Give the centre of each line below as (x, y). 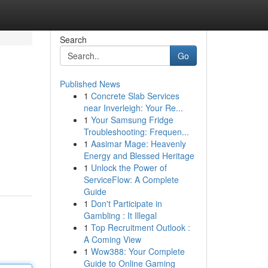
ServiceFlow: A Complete (131, 179)
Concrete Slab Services (135, 96)
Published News (90, 84)
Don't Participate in (126, 203)
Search (73, 39)
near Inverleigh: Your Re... (133, 108)
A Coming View (112, 239)
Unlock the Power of (129, 167)
